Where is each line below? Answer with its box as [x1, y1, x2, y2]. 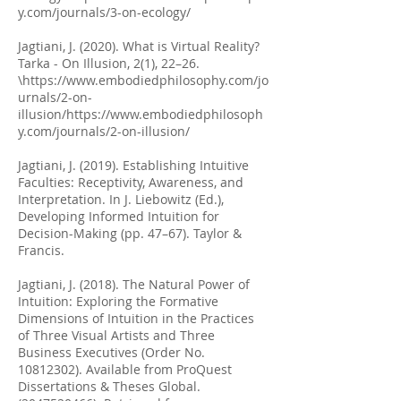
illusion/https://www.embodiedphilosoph [18, 106, 263, 123]
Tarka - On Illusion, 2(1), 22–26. [18, 55, 203, 72]
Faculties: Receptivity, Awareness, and [18, 174, 243, 191]
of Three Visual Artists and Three [18, 327, 215, 344]
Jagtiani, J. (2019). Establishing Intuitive [18, 157, 249, 174]
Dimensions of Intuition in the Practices [18, 310, 254, 327]
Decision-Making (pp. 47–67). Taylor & [18, 225, 242, 242]
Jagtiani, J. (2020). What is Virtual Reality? [18, 38, 260, 55]
